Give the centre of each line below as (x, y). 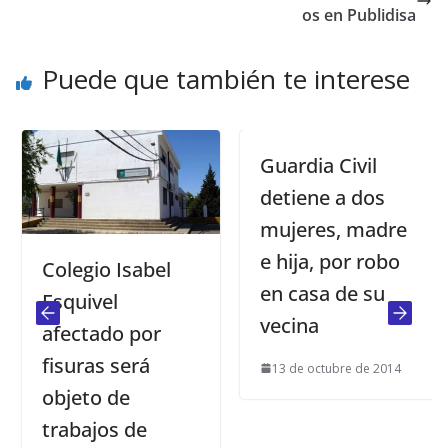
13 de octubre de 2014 (330, 368)
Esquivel (74, 301)
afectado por (95, 333)
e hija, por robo (324, 261)
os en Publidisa (359, 14)
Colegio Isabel (100, 269)
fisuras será (90, 365)
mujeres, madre (327, 229)
